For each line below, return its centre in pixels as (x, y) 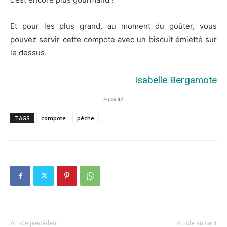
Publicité (113, 100)
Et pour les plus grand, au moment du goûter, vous (113, 26)
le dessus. (28, 53)
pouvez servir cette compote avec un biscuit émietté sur (113, 40)
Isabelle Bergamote (176, 80)
